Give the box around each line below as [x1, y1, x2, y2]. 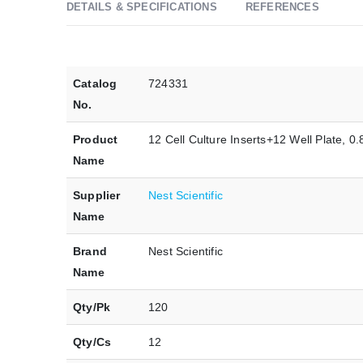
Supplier [73, 189, 121, 203]
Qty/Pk [73, 301, 111, 314]
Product [73, 133, 118, 147]
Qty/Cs [73, 335, 112, 349]
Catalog [73, 77, 117, 91]
